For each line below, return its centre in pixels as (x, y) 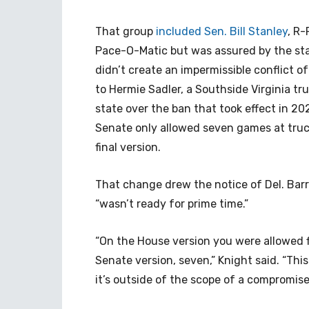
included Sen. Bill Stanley (222, 31)
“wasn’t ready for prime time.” (172, 204)
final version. (128, 147)
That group (126, 31)
